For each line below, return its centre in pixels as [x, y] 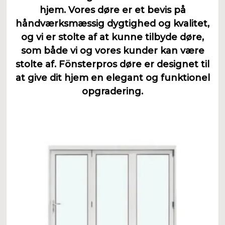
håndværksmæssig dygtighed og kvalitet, [113, 23]
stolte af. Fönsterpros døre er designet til [113, 64]
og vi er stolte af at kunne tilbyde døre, [113, 37]
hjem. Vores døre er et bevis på [113, 10]
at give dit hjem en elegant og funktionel [113, 78]
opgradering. [113, 91]
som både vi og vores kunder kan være [113, 50]
